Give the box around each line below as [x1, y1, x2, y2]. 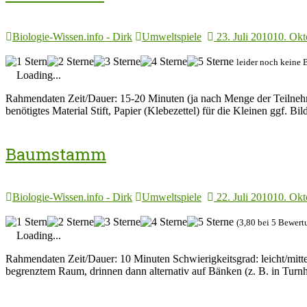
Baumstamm [5, 143, 106, 166]
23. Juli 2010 [217, 31, 273, 43]
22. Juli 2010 [217, 191, 273, 203]
